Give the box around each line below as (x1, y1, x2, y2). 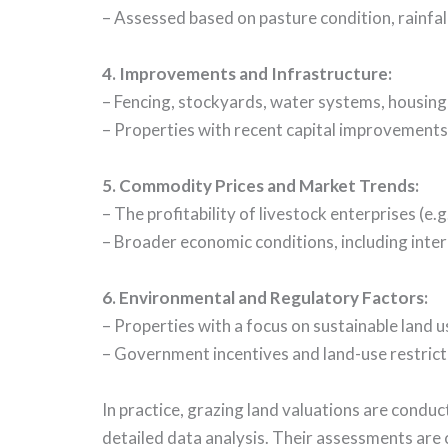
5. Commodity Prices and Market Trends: (102, 174, 419, 196)
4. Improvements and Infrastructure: (102, 62, 392, 84)
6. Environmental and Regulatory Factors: (102, 286, 428, 308)
